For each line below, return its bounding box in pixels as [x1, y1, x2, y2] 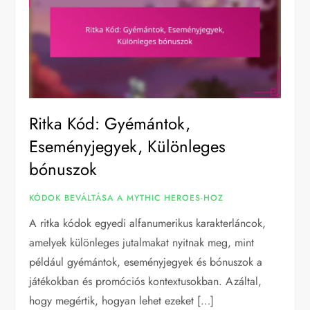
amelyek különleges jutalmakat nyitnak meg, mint [29, 234, 255, 250]
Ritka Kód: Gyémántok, [29, 111, 191, 136]
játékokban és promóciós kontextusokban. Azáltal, [29, 273, 262, 289]
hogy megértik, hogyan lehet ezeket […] [29, 292, 215, 309]
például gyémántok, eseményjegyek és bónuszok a [29, 253, 263, 270]
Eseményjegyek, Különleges [29, 134, 226, 158]
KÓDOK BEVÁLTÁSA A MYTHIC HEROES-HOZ [29, 191, 224, 204]
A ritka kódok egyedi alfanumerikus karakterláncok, [29, 215, 266, 231]
